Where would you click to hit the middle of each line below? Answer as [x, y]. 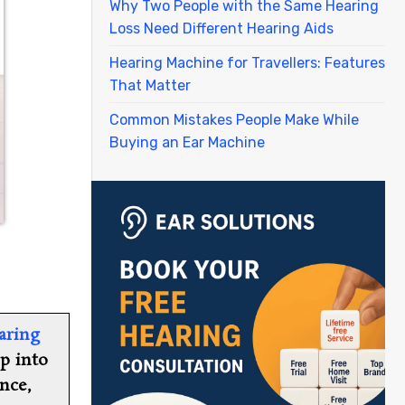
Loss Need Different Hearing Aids [221, 28]
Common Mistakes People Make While [234, 119]
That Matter [150, 85]
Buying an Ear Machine [187, 142]
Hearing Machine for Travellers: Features [247, 62]
